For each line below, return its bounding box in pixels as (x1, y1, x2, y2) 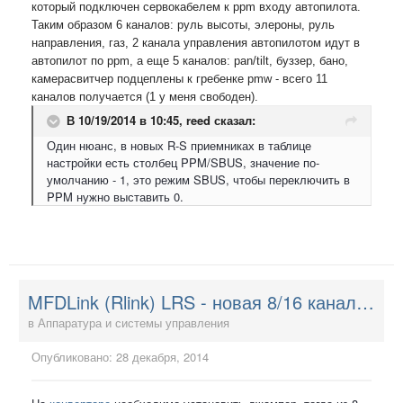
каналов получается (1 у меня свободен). (31, 89, 258, 103)
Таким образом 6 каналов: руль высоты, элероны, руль (31, 17, 335, 31)
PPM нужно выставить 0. (47, 187, 184, 205)
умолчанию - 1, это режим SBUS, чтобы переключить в (47, 170, 350, 188)
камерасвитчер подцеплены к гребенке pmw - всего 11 (31, 71, 327, 85)
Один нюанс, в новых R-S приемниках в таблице (47, 136, 311, 154)
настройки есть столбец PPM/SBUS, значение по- (47, 153, 319, 171)
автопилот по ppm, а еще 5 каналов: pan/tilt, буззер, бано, (31, 53, 348, 67)
